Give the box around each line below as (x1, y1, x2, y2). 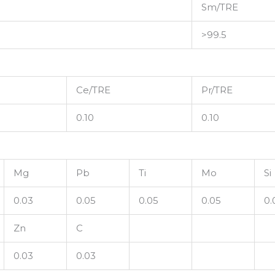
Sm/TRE (201, 1, 239, 14)
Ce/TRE (76, 84, 111, 96)
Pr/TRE (201, 84, 233, 96)
